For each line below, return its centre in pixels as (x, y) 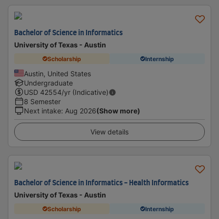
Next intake (43, 111)
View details (109, 132)
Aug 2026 (81, 111)
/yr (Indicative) (85, 92)
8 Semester (42, 101)
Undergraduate (48, 83)
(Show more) (118, 111)
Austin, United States (57, 74)
